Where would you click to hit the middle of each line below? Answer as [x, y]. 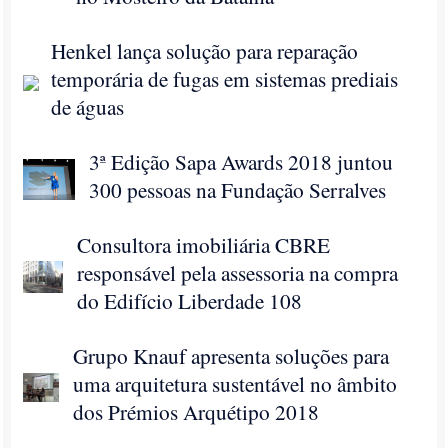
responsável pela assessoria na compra [238, 272]
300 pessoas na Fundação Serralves [238, 189]
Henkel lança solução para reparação [205, 50]
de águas [88, 106]
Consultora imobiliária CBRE [204, 244]
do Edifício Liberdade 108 [190, 300]
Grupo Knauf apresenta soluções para [231, 355]
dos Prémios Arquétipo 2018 [196, 411]
